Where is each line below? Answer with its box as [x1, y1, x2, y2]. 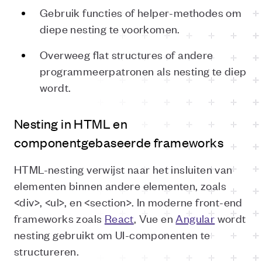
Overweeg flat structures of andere [40, 47, 213, 61]
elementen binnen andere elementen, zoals [14, 178, 226, 192]
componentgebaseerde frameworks [14, 134, 223, 150]
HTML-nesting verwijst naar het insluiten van [14, 161, 233, 176]
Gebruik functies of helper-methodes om [40, 5, 242, 19]
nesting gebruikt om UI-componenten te [14, 227, 211, 242]
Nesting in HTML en [14, 115, 128, 132]
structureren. [14, 243, 80, 258]
